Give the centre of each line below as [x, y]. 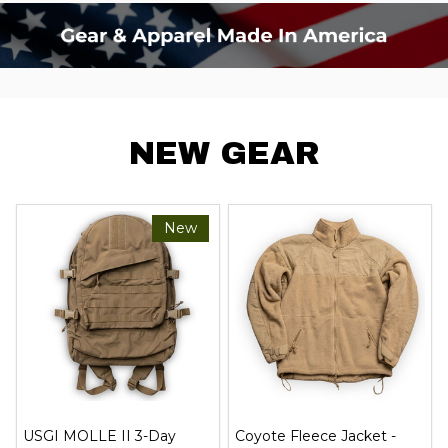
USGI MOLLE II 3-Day [99, 436]
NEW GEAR [224, 153]
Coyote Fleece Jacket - [315, 436]
